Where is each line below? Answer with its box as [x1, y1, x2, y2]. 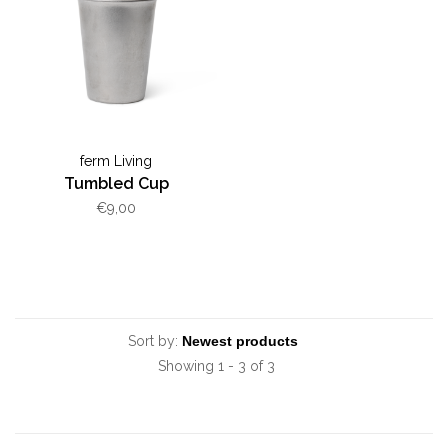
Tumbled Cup [63, 173, 169, 193]
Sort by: [128, 332, 178, 349]
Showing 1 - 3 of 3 [158, 357, 275, 374]
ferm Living [80, 152, 152, 169]
